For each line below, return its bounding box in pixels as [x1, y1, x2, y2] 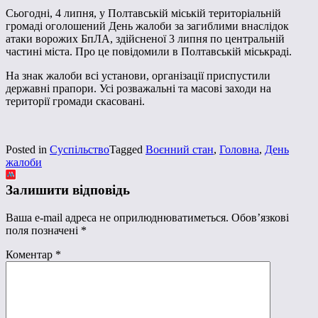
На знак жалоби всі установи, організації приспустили [6, 70, 270, 82]
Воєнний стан [146, 143, 214, 156]
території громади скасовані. [6, 95, 145, 108]
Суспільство [50, 143, 109, 156]
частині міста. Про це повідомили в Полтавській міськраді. [6, 45, 292, 58]
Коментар [6, 248, 55, 261]
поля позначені [6, 224, 81, 236]
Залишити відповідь [6, 182, 130, 198]
